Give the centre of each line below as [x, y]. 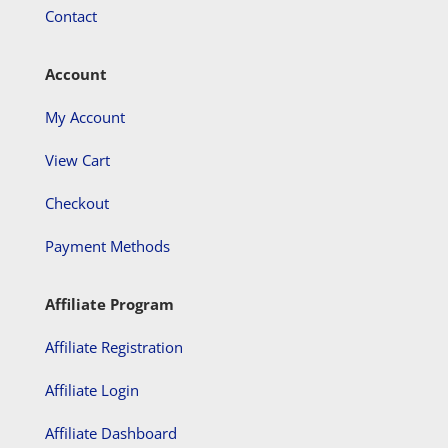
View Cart [77, 159]
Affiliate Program [109, 303]
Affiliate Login [91, 389]
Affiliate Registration [113, 346]
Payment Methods [107, 245]
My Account [84, 116]
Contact [70, 15]
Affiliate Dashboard [110, 432]
